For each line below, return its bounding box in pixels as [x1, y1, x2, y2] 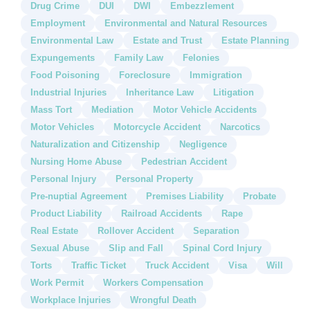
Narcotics [220, 121, 260, 132]
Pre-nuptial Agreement [30, 190, 127, 201]
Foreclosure [119, 69, 170, 80]
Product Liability [30, 208, 102, 219]
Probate [243, 190, 276, 201]
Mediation [91, 104, 134, 115]
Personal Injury [30, 173, 96, 184]
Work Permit [30, 277, 84, 288]
